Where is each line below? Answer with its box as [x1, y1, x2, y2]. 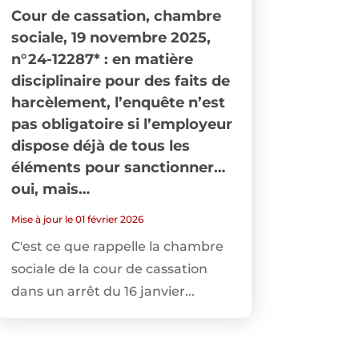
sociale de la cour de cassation [10, 260, 208, 276]
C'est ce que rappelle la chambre [10, 238, 224, 254]
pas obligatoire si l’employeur [10, 115, 232, 133]
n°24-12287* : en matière [10, 50, 193, 68]
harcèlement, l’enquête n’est [10, 93, 225, 111]
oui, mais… [10, 179, 90, 198]
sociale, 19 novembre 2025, [10, 28, 211, 46]
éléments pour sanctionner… [10, 158, 225, 176]
